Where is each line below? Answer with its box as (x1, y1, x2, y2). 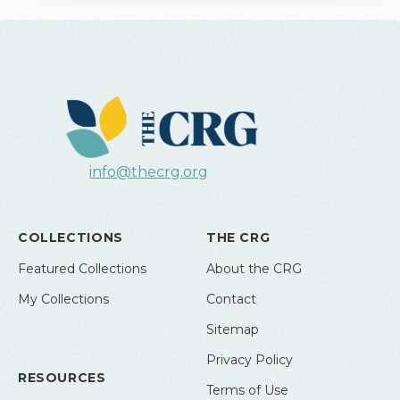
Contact (206, 291, 256, 308)
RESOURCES (18, 370, 106, 387)
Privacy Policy (206, 352, 293, 369)
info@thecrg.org (89, 163, 208, 181)
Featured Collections (18, 261, 146, 278)
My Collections (18, 291, 109, 308)
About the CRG (206, 261, 302, 278)
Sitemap (206, 321, 259, 338)
